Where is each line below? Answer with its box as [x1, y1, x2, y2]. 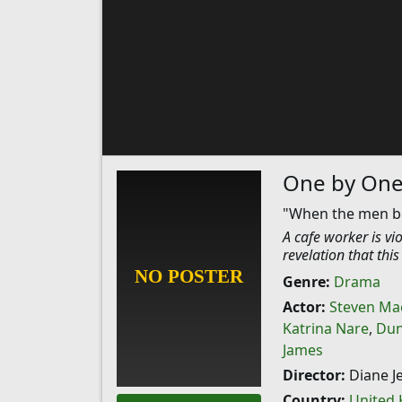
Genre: [282, 272, 330, 292]
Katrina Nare [282, 319, 369, 338]
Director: [282, 365, 345, 385]
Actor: [282, 297, 326, 317]
